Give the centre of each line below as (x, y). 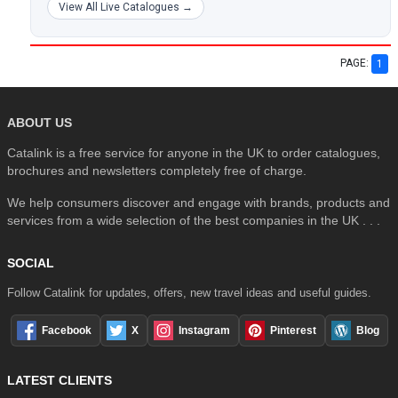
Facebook (66, 330)
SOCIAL (31, 263)
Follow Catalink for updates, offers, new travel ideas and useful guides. (189, 292)
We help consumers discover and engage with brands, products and (199, 202)
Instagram (204, 330)
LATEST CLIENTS (60, 380)
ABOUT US (40, 122)
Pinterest (293, 330)
